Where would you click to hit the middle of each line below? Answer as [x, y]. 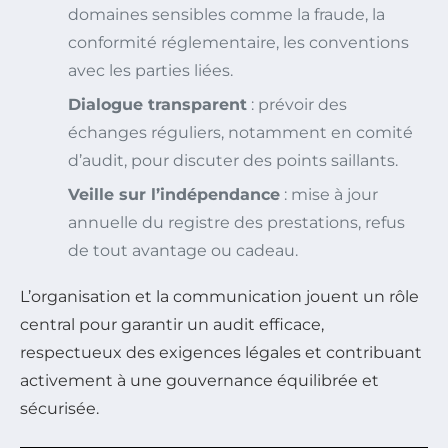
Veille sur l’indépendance [174, 195]
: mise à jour [329, 195]
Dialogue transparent [157, 105]
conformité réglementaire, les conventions [238, 43]
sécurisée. [59, 409]
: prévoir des [297, 105]
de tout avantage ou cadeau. [183, 251]
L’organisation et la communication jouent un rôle [219, 297]
